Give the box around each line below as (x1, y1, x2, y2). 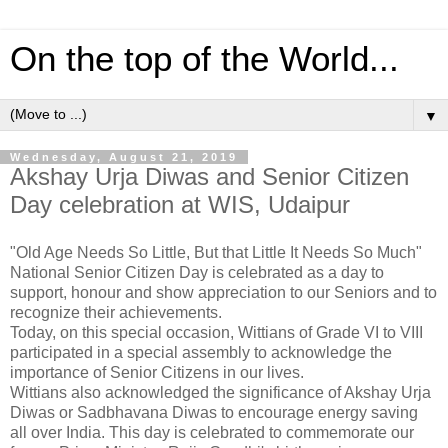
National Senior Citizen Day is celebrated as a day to (10, 263, 384, 281)
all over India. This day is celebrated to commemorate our (10, 423, 414, 441)
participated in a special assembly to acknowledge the (10, 343, 392, 361)
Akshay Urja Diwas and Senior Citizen (10, 163, 409, 190)
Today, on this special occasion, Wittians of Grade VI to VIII (10, 323, 423, 341)
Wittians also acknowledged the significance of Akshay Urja (10, 383, 431, 401)
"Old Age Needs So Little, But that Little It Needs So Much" (10, 243, 422, 261)
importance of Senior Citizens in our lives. (10, 363, 304, 381)
